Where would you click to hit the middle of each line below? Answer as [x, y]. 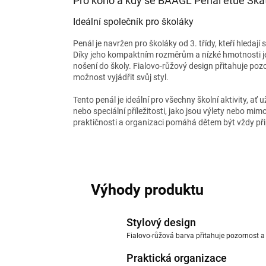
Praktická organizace [177, 258]
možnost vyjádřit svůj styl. [121, 77]
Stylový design [161, 222]
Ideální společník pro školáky [133, 21]
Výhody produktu [147, 189]
